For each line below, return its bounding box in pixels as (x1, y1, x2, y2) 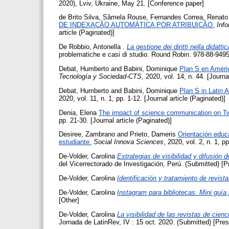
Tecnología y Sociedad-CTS (59, 73, 142, 81)
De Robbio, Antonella (59, 43, 121, 51)
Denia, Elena (59, 108, 97, 117)
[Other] (59, 196, 79, 204)
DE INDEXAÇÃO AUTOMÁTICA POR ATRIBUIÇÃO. (59, 21, 215, 29)
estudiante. (59, 138, 91, 146)
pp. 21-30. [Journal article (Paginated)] (59, 116, 172, 124)
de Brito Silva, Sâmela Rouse (59, 13, 146, 21)
